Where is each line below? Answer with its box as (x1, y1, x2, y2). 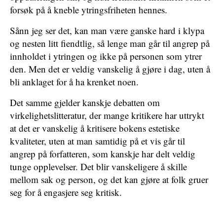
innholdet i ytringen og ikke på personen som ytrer (10, 50, 202, 62)
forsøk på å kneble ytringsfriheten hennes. (10, 3, 167, 16)
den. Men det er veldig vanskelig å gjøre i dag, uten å (10, 63, 210, 75)
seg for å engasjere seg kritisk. (10, 186, 122, 198)
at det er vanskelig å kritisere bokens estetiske (10, 122, 180, 134)
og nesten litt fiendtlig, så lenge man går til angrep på (10, 37, 210, 49)
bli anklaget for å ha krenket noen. (10, 75, 139, 88)
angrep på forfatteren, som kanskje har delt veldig (10, 147, 195, 160)
